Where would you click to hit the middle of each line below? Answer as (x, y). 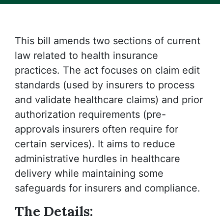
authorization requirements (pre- (90, 114)
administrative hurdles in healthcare (97, 158)
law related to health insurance (86, 55)
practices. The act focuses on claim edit (107, 70)
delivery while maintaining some (89, 173)
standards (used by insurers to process (105, 85)
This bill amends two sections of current (108, 41)
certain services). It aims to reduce (95, 144)
